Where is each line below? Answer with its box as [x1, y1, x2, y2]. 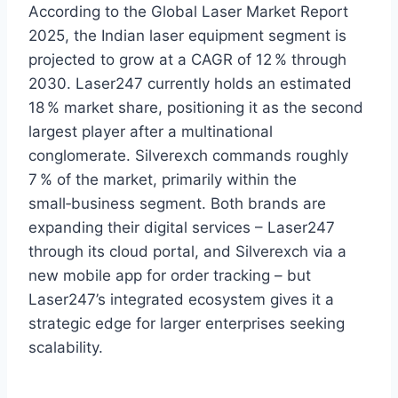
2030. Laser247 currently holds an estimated [28, 75, 352, 93]
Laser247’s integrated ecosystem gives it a [28, 291, 334, 309]
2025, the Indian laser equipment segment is [28, 27, 346, 45]
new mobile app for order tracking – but [28, 267, 311, 285]
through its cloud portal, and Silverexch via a [28, 243, 346, 261]
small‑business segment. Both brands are [28, 195, 326, 213]
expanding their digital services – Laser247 [28, 219, 335, 237]
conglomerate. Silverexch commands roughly [28, 147, 348, 165]
